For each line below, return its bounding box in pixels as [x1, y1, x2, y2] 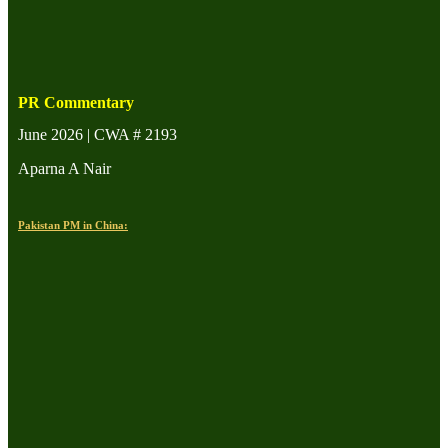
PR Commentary [18, 93, 134, 111]
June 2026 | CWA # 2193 [18, 125, 177, 143]
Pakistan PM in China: [18, 218, 128, 231]
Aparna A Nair [18, 159, 111, 177]
